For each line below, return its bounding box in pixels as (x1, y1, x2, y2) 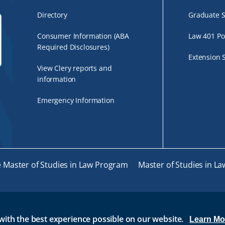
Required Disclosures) (37, 42, 109, 52)
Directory (37, 10, 67, 20)
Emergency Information (37, 95, 115, 105)
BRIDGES (55, 214, 83, 224)
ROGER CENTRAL (102, 214, 158, 224)
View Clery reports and (37, 63, 112, 73)
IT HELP (176, 214, 200, 224)
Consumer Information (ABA (37, 31, 129, 41)
